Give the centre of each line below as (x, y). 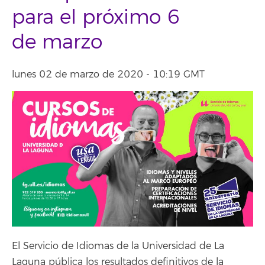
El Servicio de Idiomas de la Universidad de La (118, 246)
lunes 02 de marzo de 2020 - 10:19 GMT (108, 75)
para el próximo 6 (96, 17)
